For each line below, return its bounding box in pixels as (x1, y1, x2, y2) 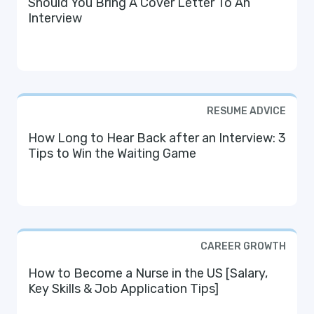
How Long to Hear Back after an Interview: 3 (28, 130, 286, 146)
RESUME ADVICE (207, 105, 286, 117)
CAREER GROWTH (200, 240, 286, 252)
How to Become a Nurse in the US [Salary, (28, 266, 226, 281)
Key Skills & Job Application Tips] (28, 281, 219, 296)
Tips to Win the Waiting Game (28, 146, 196, 161)
